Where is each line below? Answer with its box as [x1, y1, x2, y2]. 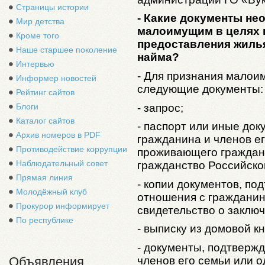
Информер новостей [16, 73, 96, 83]
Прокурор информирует [16, 201, 109, 211]
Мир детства [16, 17, 64, 26]
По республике [16, 215, 73, 225]
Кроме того [16, 31, 59, 40]
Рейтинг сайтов [16, 88, 75, 97]
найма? [137, 51, 179, 64]
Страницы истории [16, 2, 89, 12]
